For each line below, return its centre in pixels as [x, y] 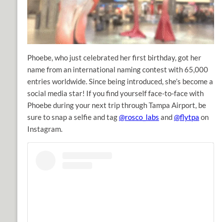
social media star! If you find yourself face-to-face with [115, 93]
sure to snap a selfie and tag [73, 117]
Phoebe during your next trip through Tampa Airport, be [117, 105]
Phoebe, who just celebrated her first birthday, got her [114, 57]
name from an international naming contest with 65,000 [118, 69]
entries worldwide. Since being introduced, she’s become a [120, 81]
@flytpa [187, 117]
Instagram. [45, 129]
